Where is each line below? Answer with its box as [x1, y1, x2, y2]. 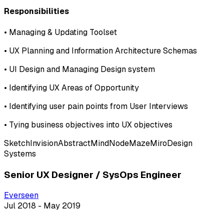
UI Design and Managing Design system [9, 63, 155, 74]
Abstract [58, 137, 90, 148]
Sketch [4, 137, 30, 148]
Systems [4, 148, 36, 159]
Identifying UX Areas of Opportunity [9, 82, 139, 93]
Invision [30, 137, 58, 148]
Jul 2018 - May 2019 [4, 200, 80, 211]
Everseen [4, 190, 38, 201]
